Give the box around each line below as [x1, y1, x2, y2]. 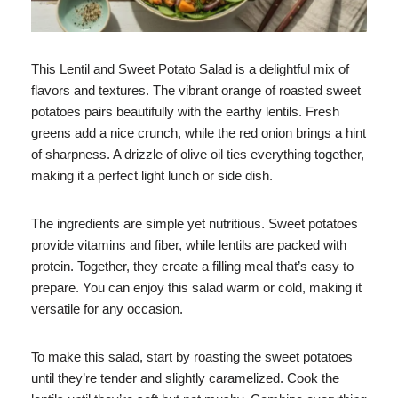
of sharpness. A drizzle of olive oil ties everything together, [31, 146, 364, 162]
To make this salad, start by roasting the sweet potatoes [31, 348, 353, 364]
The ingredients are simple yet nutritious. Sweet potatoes [31, 215, 358, 231]
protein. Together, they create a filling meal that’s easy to [31, 258, 354, 274]
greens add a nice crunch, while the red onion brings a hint [31, 124, 366, 140]
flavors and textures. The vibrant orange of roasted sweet [31, 82, 361, 98]
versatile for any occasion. [31, 300, 183, 316]
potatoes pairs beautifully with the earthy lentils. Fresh [31, 103, 339, 119]
